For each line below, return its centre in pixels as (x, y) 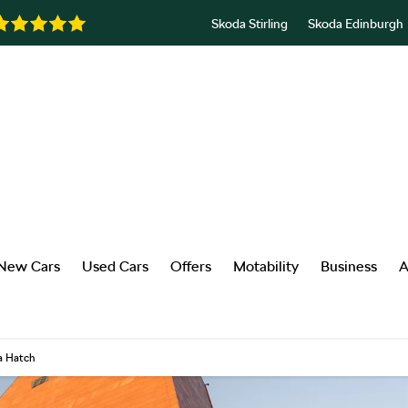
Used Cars (115, 266)
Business (349, 266)
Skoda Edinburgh (356, 23)
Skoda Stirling (250, 23)
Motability (266, 266)
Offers (191, 266)
